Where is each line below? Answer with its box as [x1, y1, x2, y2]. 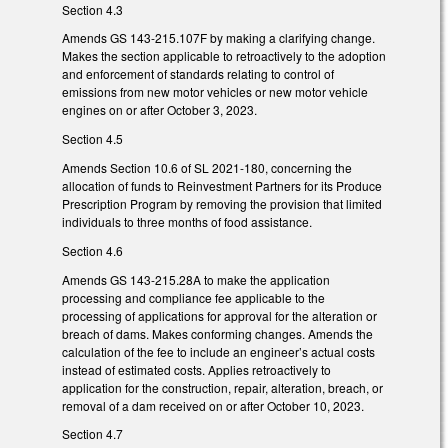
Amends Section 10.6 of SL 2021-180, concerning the [62, 159, 352, 177]
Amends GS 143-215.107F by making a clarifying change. [62, 29, 375, 47]
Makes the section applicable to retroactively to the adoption [62, 47, 386, 65]
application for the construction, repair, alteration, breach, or [62, 378, 383, 396]
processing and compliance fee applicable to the [62, 288, 325, 306]
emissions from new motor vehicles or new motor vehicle [62, 83, 368, 101]
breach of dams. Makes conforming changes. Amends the [62, 324, 373, 342]
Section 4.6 [62, 241, 123, 259]
